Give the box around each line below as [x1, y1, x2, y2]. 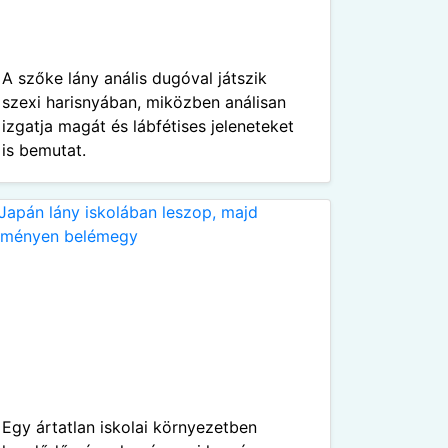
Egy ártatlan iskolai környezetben [2, 417, 257, 437]
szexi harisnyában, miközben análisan [2, 92, 286, 112]
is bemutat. [2, 140, 86, 160]
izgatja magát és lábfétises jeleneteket [2, 116, 294, 136]
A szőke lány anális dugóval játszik [2, 68, 267, 88]
